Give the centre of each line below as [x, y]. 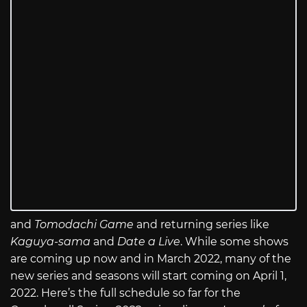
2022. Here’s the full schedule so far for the [125, 293]
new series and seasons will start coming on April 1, [148, 276]
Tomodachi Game [84, 225]
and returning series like [201, 225]
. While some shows [234, 242]
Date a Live [149, 242]
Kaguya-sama [50, 242]
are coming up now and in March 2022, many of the [151, 259]
